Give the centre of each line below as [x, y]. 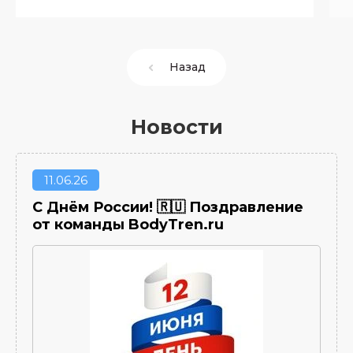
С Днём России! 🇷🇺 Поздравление [168, 207]
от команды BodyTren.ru [128, 225]
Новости [176, 127]
